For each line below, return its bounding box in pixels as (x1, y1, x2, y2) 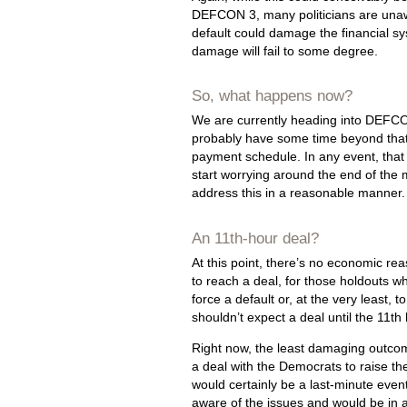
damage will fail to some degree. (192, 44, 378, 59)
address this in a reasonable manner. (192, 185, 405, 201)
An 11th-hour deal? (192, 229, 319, 247)
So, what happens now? (192, 87, 352, 105)
